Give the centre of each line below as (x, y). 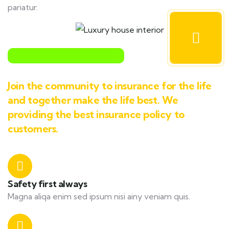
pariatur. (23, 7)
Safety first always (48, 184)
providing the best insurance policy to (96, 114)
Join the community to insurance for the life (110, 86)
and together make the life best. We (93, 100)
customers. (33, 129)
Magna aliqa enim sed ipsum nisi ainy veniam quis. (99, 196)
